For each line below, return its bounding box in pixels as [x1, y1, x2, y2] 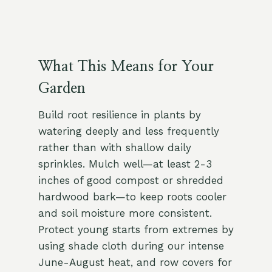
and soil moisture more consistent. [38, 207, 212, 220]
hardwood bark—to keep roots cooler [38, 191, 226, 203]
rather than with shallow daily [38, 141, 191, 154]
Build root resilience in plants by [38, 109, 201, 121]
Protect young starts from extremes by [38, 223, 234, 236]
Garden [38, 81, 86, 97]
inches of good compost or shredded [38, 174, 223, 187]
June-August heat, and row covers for [38, 256, 232, 269]
